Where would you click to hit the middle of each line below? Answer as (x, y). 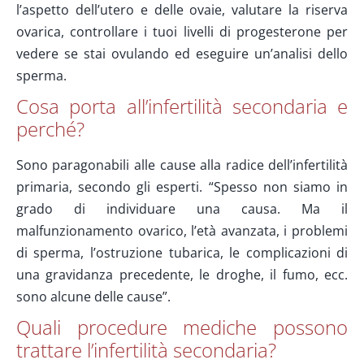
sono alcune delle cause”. (93, 297)
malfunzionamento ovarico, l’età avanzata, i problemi (182, 231)
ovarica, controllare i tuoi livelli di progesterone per (182, 32)
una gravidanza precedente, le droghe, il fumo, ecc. (182, 275)
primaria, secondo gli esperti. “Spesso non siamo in (182, 187)
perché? (50, 129)
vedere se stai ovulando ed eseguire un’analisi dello (182, 54)
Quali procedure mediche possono (182, 327)
